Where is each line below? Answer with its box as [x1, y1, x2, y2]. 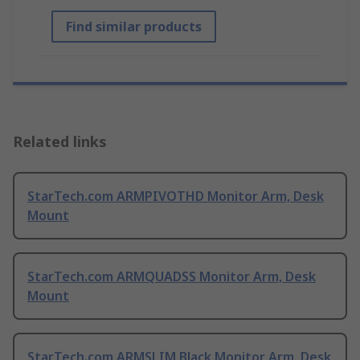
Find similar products [66, 18, 202, 36]
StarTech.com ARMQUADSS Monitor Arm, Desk [27, 268, 316, 286]
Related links [13, 132, 107, 152]
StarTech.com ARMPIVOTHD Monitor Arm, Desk [27, 187, 324, 206]
